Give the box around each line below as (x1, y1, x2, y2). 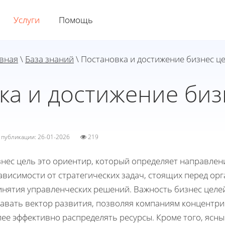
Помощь (59, 14, 93, 26)
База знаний (25, 53, 74, 65)
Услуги (14, 14, 40, 26)
